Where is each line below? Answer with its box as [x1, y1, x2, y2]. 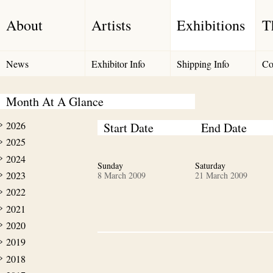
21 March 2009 [195, 169, 247, 181]
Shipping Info [177, 57, 229, 70]
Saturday [195, 160, 225, 171]
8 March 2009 [97, 169, 146, 181]
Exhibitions [177, 15, 245, 35]
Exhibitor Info [91, 57, 145, 70]
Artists [91, 15, 131, 35]
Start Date [104, 119, 154, 136]
